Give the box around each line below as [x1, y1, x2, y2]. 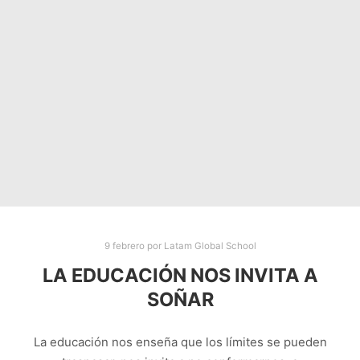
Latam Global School [163, 240, 256, 252]
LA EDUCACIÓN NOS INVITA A [42, 264, 318, 288]
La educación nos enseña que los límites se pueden [33, 333, 327, 350]
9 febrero [104, 240, 145, 252]
